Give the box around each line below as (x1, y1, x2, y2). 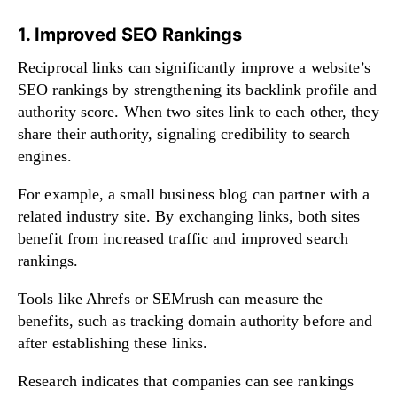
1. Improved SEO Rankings (18, 23, 242, 45)
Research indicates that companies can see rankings (18, 371, 354, 390)
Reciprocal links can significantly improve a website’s (18, 58, 371, 76)
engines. (18, 146, 72, 165)
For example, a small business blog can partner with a (18, 184, 370, 203)
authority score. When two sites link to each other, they (18, 102, 379, 121)
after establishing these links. (18, 333, 208, 352)
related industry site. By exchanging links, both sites (18, 206, 361, 225)
